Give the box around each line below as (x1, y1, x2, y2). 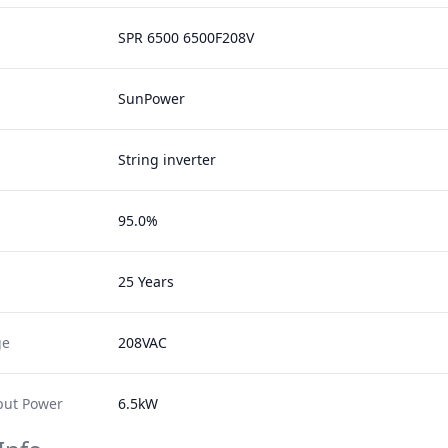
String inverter (118, 150, 217, 169)
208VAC (118, 333, 168, 352)
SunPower (118, 89, 186, 108)
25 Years (118, 272, 175, 291)
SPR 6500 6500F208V (118, 28, 255, 47)
